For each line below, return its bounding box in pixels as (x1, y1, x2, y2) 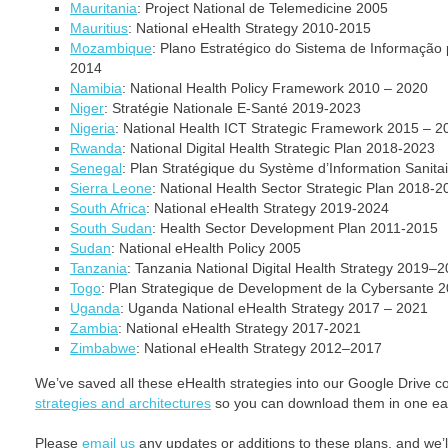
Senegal (70, 160, 122, 176)
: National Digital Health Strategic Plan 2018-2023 (122, 140, 435, 156)
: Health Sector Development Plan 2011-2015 (152, 220, 438, 236)
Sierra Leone (70, 180, 152, 196)
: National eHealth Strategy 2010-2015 (128, 20, 371, 36)
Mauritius (70, 20, 128, 36)
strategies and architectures (35, 395, 211, 411)
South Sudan (70, 220, 152, 236)
